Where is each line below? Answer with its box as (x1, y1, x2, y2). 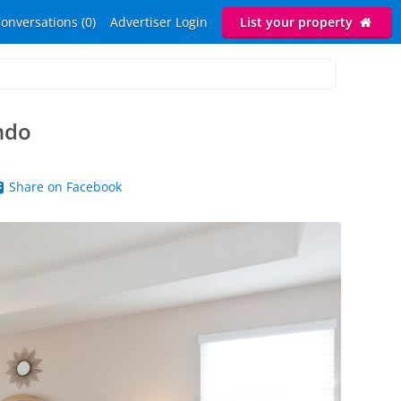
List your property (240, 13, 357, 30)
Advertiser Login (110, 13, 209, 30)
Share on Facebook (5, 178, 123, 195)
